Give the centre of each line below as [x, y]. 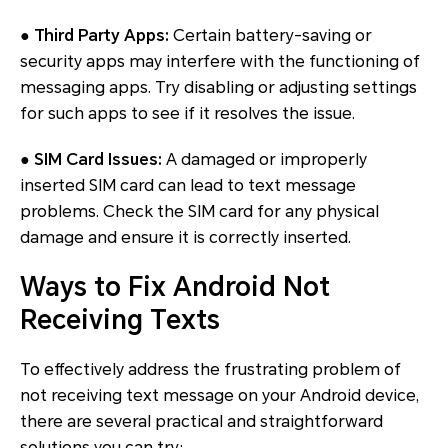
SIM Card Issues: [98, 160]
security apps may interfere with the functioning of [220, 62]
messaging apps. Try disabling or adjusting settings [218, 88]
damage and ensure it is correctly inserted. [185, 238]
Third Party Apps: [101, 36]
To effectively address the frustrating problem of [210, 370]
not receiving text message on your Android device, [219, 396]
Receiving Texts [120, 320]
